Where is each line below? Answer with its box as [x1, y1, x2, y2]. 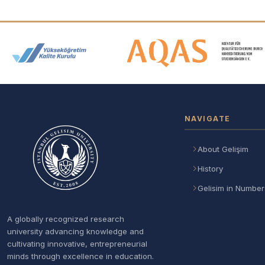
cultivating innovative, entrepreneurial [7, 239, 147, 248]
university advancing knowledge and [7, 227, 144, 236]
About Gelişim [198, 144, 248, 154]
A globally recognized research [7, 214, 124, 224]
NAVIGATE [185, 114, 231, 123]
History [198, 164, 223, 173]
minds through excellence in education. [7, 251, 154, 261]
